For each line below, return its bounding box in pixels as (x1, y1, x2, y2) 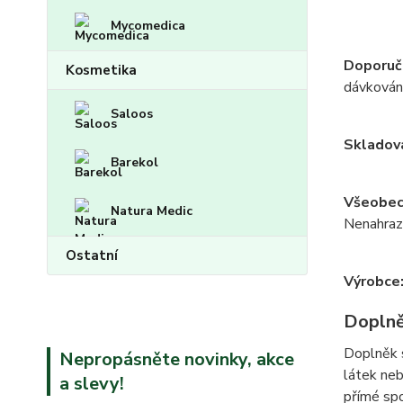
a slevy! (59, 372, 124, 397)
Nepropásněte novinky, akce (59, 347, 294, 372)
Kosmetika (66, 61, 137, 80)
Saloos (111, 105, 153, 123)
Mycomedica (111, 17, 185, 35)
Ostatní (66, 246, 118, 265)
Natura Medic (111, 202, 193, 220)
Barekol (111, 154, 158, 172)
